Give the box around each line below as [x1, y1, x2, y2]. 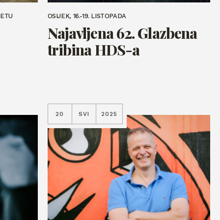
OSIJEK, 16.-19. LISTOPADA [47, 12, 126, 20]
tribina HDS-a [47, 40, 140, 59]
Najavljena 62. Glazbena [47, 23, 197, 43]
